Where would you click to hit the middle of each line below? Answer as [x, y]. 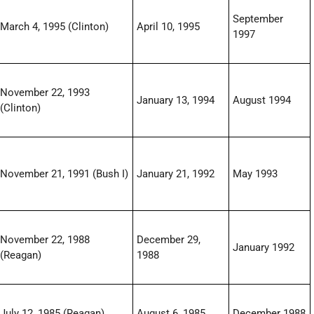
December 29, [169, 240]
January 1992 [264, 248]
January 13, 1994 [176, 101]
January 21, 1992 [176, 174]
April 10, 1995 [169, 27]
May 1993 [255, 174]
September [258, 19]
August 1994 [262, 101]
